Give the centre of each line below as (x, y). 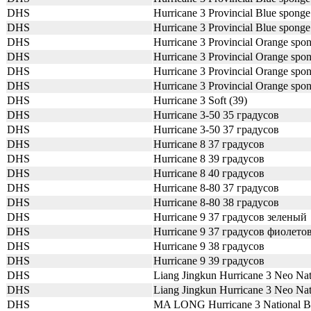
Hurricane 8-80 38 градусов (216, 202)
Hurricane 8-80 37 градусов (216, 188)
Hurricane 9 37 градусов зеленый (230, 217)
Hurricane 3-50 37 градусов (216, 129)
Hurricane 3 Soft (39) (200, 100)
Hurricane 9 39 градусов (209, 261)
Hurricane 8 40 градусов (209, 173)
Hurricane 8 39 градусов (209, 159)
